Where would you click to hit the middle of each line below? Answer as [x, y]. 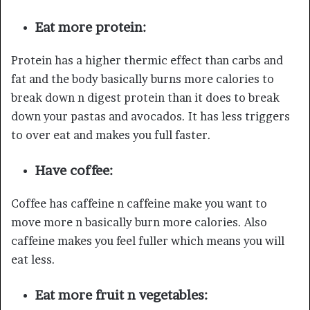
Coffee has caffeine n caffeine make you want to [139, 203]
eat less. [33, 259]
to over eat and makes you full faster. [112, 135]
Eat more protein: [91, 27]
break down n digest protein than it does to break [145, 97]
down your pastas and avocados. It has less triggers [151, 116]
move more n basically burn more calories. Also [139, 222]
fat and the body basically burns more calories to [143, 79]
